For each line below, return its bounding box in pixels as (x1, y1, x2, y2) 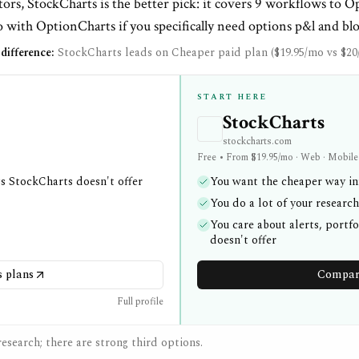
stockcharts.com (223, 134, 292, 149)
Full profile (117, 294, 163, 309)
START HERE (197, 91, 267, 103)
